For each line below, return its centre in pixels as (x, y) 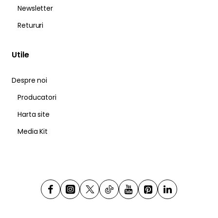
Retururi (31, 25)
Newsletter (35, 8)
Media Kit (33, 131)
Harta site (34, 114)
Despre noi (29, 80)
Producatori (37, 97)
